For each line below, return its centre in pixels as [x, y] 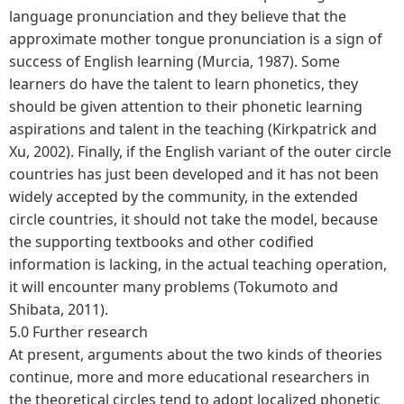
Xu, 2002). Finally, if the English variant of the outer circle [200, 151]
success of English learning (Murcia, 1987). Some [174, 61]
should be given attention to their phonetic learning [186, 106]
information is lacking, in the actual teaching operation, [198, 264]
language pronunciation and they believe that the [178, 16]
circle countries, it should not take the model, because [193, 219]
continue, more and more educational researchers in [189, 376]
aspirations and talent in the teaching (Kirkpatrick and [193, 129]
